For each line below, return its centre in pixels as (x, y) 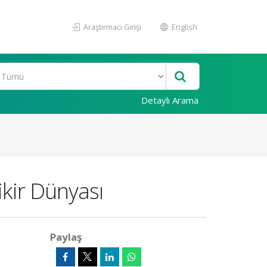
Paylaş (66, 237)
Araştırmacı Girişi (111, 27)
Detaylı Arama (170, 100)
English (184, 27)
